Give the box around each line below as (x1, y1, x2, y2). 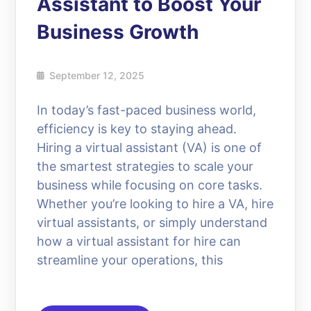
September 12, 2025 (49, 69, 145, 82)
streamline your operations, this (37, 253, 224, 268)
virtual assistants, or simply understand (37, 215, 268, 230)
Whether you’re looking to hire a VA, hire (37, 196, 274, 212)
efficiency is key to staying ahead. (37, 121, 237, 137)
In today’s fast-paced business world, (37, 103, 257, 118)
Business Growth (37, 20, 199, 44)
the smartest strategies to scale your (37, 159, 254, 174)
